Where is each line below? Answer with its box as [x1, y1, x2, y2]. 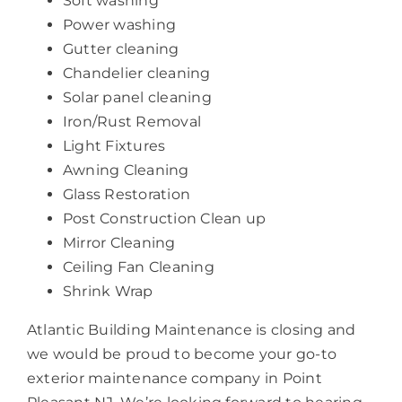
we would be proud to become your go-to [26, 345, 337, 363]
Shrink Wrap [62, 282, 153, 300]
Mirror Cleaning [62, 233, 176, 251]
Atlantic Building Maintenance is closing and [26, 320, 356, 338]
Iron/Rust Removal [62, 112, 202, 130]
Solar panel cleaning [62, 88, 212, 106]
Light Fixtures [62, 136, 166, 154]
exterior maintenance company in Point [26, 369, 322, 387]
